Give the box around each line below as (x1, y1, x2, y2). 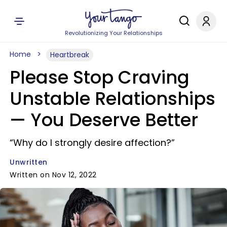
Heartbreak (50, 50, 89, 60)
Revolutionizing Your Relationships (64, 29, 163, 37)
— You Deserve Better (10, 107, 198, 132)
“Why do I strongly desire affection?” (10, 136, 175, 149)
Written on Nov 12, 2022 (10, 170, 97, 180)
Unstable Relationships (10, 86, 215, 111)
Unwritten (10, 157, 48, 167)
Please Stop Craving (10, 65, 190, 90)
